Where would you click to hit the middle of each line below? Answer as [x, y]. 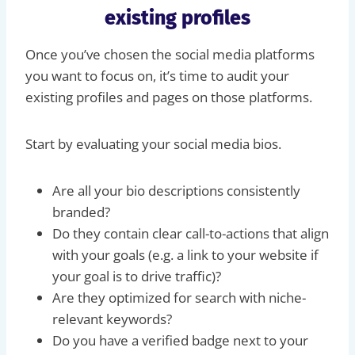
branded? [81, 212]
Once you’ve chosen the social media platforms [170, 54]
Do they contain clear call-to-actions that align [191, 233]
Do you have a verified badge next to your [180, 340]
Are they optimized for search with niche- [179, 297]
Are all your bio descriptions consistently [176, 190]
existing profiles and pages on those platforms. [169, 97]
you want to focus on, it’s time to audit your [157, 75]
